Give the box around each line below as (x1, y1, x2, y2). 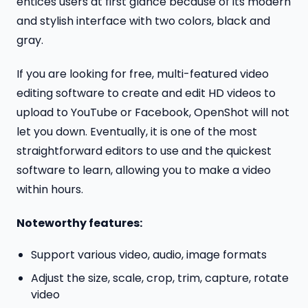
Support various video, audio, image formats (30, 247, 267, 263)
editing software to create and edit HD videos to (16, 85, 276, 101)
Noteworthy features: (16, 214, 144, 231)
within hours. (16, 181, 83, 197)
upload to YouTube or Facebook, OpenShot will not (16, 104, 289, 120)
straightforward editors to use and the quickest (16, 142, 272, 159)
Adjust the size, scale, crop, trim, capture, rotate (30, 269, 289, 286)
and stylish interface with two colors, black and (16, 12, 270, 29)
